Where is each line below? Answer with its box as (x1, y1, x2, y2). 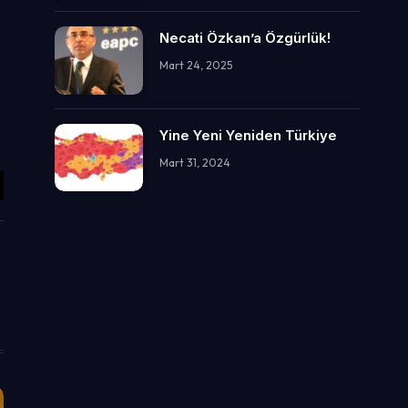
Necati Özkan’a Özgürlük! (159, 29, 331, 47)
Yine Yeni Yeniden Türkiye (159, 126, 337, 144)
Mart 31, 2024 (159, 155, 230, 169)
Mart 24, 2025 (159, 58, 232, 73)
